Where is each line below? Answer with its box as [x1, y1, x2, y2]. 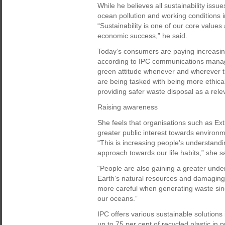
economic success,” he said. [97, 32, 187, 40]
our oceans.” [97, 194, 138, 202]
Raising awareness [97, 103, 158, 111]
